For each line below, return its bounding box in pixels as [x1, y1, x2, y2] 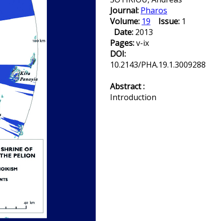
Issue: [158, 16, 180, 27]
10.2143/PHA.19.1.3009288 [110, 59, 206, 70]
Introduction [110, 92, 156, 103]
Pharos [141, 5, 167, 16]
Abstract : [110, 81, 145, 92]
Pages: [110, 37, 136, 48]
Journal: [110, 5, 141, 16]
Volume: [110, 16, 142, 27]
